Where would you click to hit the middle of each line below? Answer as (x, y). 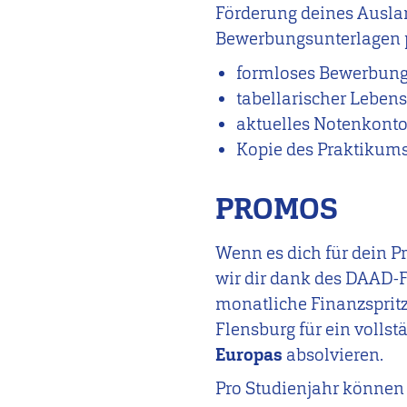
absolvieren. (333, 354)
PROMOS (277, 208)
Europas (249, 354)
